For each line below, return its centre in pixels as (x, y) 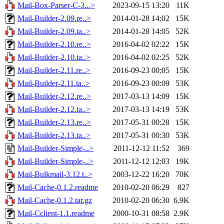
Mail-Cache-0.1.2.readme (58, 187)
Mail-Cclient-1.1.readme (56, 213)
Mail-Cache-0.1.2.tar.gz (55, 200)
